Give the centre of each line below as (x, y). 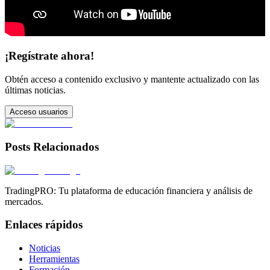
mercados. (24, 201)
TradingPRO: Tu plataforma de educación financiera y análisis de (129, 190)
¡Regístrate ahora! (49, 56)
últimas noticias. (35, 90)
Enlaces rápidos (44, 225)
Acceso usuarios (39, 112)
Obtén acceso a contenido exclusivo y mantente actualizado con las (132, 80)
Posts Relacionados (52, 146)
